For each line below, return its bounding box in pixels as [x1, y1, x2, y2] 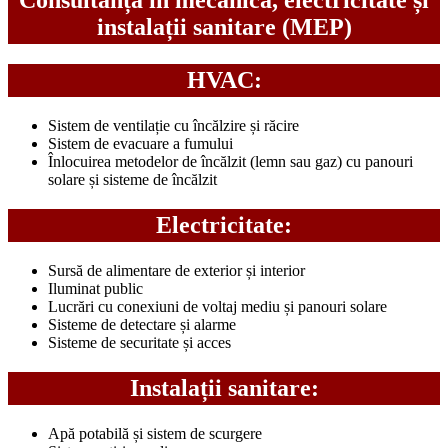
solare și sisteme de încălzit [48, 171, 217, 189]
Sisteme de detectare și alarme [48, 315, 236, 333]
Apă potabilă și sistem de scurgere [48, 424, 262, 442]
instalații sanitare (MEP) [96, 14, 352, 41]
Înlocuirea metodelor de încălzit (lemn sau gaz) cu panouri [48, 153, 413, 171]
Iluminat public [48, 279, 143, 297]
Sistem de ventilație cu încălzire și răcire [48, 117, 299, 135]
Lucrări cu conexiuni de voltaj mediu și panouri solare [48, 297, 387, 315]
